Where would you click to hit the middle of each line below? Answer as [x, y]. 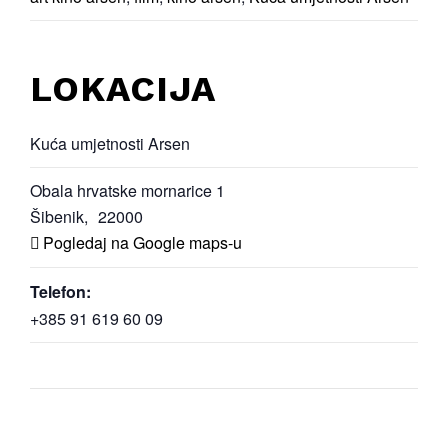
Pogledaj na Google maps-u [142, 243]
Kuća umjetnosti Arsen [110, 144]
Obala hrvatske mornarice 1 [127, 191]
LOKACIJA [123, 89]
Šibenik [57, 217]
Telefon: [60, 292]
